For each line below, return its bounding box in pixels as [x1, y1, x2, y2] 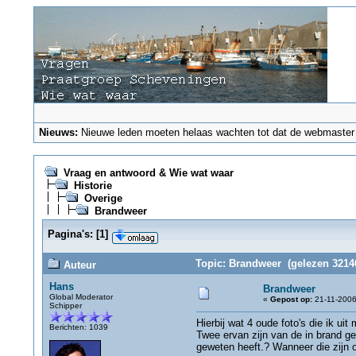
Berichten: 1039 [48, 323, 108, 331]
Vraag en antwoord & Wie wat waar [63, 167, 234, 179]
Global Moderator [48, 292, 113, 301]
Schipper [48, 301, 82, 310]
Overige [83, 192, 122, 204]
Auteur [60, 259, 96, 271]
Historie [73, 180, 112, 192]
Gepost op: [269, 295, 312, 304]
